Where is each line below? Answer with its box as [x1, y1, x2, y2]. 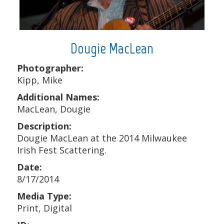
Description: [16, 120, 71, 132]
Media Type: [16, 190, 71, 202]
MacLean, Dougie [16, 103, 90, 115]
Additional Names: [16, 91, 99, 103]
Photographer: [16, 62, 83, 74]
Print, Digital [16, 202, 72, 214]
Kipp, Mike [16, 74, 62, 86]
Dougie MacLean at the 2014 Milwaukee [16, 132, 187, 144]
